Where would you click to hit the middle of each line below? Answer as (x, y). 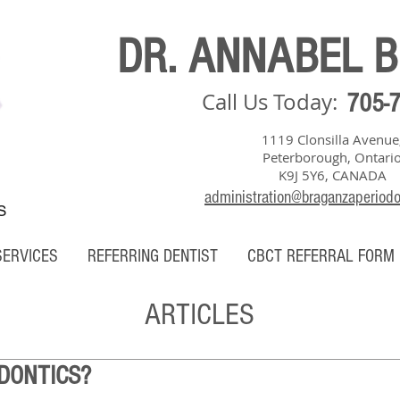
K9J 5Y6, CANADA (332, 175)
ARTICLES (200, 315)
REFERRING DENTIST (153, 256)
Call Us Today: (272, 102)
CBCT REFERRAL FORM (321, 256)
